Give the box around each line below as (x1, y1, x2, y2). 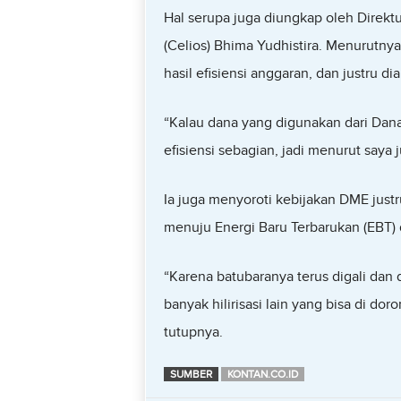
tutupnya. (163, 323, 223, 341)
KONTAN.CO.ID (226, 368, 298, 380)
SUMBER (169, 368, 212, 380)
